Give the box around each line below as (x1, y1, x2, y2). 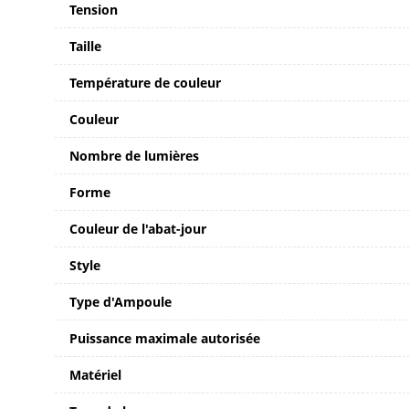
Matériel (69, 365, 121, 383)
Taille (69, 37, 101, 55)
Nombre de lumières (69, 146, 199, 164)
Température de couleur (69, 73, 221, 91)
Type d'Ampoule (69, 292, 172, 310)
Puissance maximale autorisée (69, 329, 260, 347)
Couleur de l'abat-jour (69, 219, 206, 237)
